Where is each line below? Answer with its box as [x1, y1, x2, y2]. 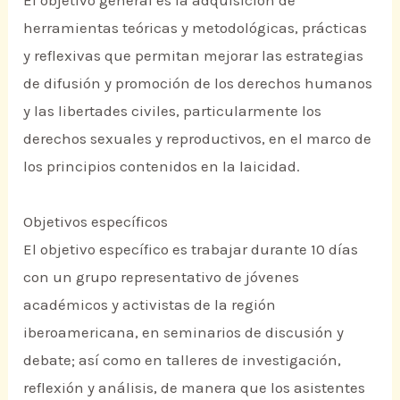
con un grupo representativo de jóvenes [23, 268, 300, 287]
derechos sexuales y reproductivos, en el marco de [23, 129, 372, 148]
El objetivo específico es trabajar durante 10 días [23, 240, 359, 259]
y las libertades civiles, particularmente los [23, 102, 322, 121]
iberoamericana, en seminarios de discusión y [23, 323, 345, 342]
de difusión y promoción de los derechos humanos [23, 74, 373, 93]
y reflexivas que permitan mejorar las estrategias [23, 46, 364, 65]
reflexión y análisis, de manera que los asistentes [23, 379, 366, 397]
